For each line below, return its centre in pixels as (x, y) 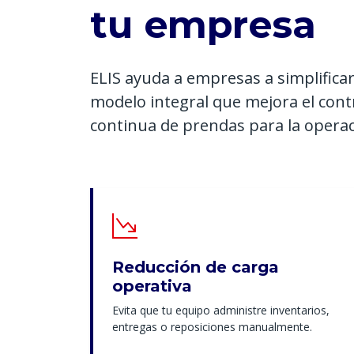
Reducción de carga (196, 267)
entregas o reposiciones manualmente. (212, 327)
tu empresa (203, 25)
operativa (152, 286)
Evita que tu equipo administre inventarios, (221, 311)
